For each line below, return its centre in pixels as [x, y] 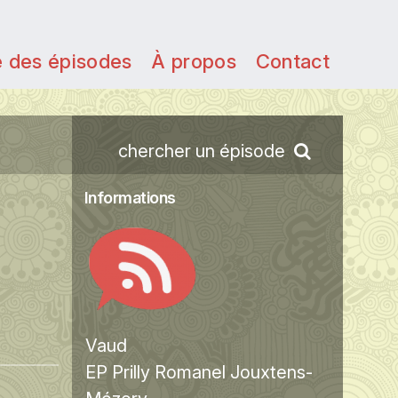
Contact [292, 61]
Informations [130, 198]
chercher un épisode [202, 151]
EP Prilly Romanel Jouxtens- [199, 372]
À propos [194, 61]
